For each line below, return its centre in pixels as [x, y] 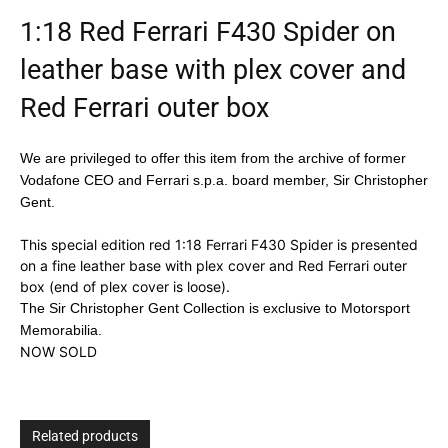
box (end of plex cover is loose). [125, 287]
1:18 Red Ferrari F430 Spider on [208, 32]
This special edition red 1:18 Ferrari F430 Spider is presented [219, 245]
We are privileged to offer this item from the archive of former [213, 158]
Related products [85, 436]
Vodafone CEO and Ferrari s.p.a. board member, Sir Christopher [224, 180]
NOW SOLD [58, 352]
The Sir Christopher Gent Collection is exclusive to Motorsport [215, 308]
